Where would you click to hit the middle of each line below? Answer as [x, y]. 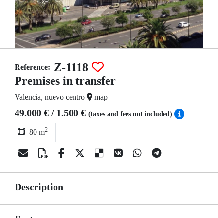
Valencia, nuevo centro [51, 97]
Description [39, 187]
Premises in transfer [65, 81]
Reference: [32, 67]
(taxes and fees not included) [131, 114]
